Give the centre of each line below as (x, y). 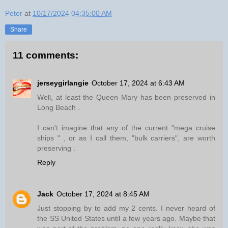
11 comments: (46, 55)
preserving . (56, 148)
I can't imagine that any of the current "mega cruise (126, 127)
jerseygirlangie (63, 83)
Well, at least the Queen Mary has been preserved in (126, 97)
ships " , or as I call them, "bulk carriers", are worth (126, 138)
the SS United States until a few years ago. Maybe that (126, 218)
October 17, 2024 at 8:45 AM (103, 194)
